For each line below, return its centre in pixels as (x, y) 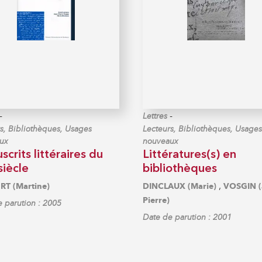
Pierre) (156, 200)
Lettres (155, 116)
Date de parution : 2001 (187, 217)
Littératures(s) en (189, 155)
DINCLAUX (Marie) (180, 186)
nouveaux (161, 141)
